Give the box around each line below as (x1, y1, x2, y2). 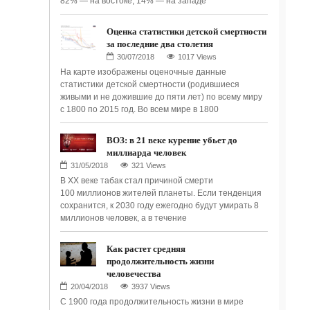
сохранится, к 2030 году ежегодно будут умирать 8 (60, 201, 259, 210)
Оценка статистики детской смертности (106, 24, 266, 37)
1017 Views (177, 53, 217, 61)
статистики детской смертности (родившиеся (60, 80, 239, 89)
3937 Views (131, 282, 170, 291)
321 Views (131, 161, 166, 170)
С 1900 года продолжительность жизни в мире (60, 297, 244, 307)
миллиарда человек (106, 145, 186, 158)
